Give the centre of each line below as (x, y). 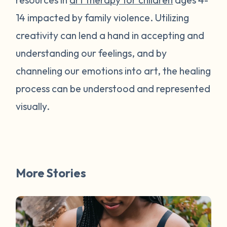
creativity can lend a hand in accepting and (110, 35)
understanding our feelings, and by (91, 53)
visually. (34, 106)
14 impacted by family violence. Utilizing (103, 17)
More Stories (51, 173)
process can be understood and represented (113, 88)
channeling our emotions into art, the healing (113, 70)
